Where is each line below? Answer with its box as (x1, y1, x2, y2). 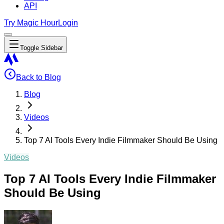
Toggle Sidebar (20, 44, 63, 51)
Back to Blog (16, 73, 61, 81)
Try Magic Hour (4, 18, 58, 27)
